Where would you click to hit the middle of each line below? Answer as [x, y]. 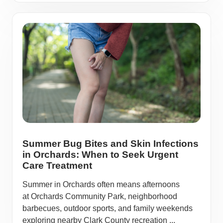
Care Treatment [57, 166]
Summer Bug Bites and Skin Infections [111, 144]
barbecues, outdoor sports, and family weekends [108, 209]
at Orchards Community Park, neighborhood [100, 197]
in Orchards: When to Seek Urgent [100, 155]
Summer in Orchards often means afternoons [101, 185]
